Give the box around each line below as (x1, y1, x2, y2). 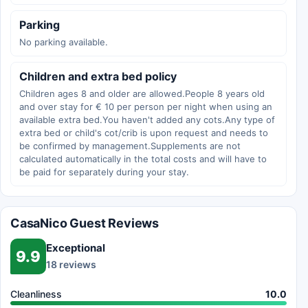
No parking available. (19, 36, 108, 47)
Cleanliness (10, 287, 62, 300)
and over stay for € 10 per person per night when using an (19, 100, 272, 112)
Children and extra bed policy (19, 69, 177, 83)
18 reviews (46, 258, 96, 271)
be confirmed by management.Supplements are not (19, 140, 241, 151)
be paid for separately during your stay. (19, 166, 189, 177)
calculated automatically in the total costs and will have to (19, 153, 267, 164)
